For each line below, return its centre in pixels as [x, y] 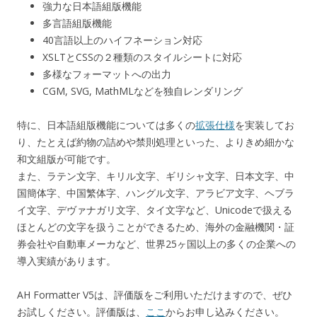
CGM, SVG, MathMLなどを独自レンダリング [143, 91]
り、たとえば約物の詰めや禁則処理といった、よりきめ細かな [156, 142]
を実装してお [265, 125]
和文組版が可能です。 [67, 159]
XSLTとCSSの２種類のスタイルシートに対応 [142, 57]
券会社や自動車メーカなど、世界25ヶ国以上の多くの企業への [156, 244]
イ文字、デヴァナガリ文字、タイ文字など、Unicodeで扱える [155, 210]
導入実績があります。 [67, 261]
